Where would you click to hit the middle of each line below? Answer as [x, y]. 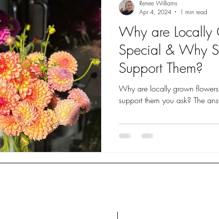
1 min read [194, 12]
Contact [144, 211]
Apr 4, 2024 [155, 12]
